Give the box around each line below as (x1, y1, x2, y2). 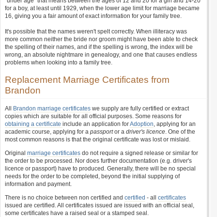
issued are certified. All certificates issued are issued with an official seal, (5, 202, 194, 209)
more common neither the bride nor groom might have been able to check (5, 36, 198, 43)
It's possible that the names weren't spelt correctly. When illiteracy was (5, 28, 187, 35)
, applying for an (154, 121, 196, 127)
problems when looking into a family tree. (5, 59, 112, 66)
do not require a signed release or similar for (80, 150, 198, 156)
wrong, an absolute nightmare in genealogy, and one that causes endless (5, 51, 197, 58)
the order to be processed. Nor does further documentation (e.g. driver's (5, 157, 192, 164)
